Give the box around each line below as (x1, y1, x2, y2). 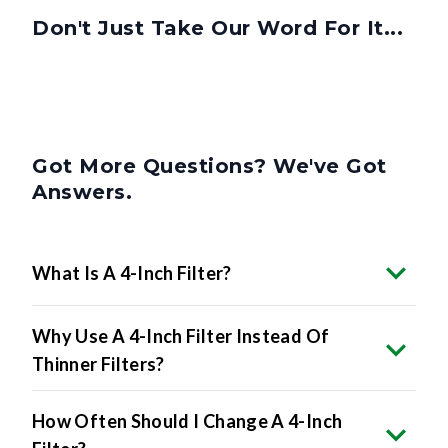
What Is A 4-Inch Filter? (32, 262, 232, 285)
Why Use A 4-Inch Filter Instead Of (32, 325, 330, 348)
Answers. (32, 180, 132, 205)
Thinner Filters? (32, 353, 165, 376)
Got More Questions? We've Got (32, 154, 387, 179)
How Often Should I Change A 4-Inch (32, 410, 343, 433)
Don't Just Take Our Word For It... (32, 16, 403, 41)
